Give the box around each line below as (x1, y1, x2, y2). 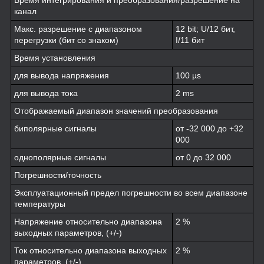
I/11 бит (176, 35, 204, 45)
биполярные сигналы (14, 124, 97, 134)
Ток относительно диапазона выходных (14, 246, 167, 256)
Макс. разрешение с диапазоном (14, 24, 142, 34)
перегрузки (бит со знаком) (14, 35, 118, 45)
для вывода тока (14, 88, 78, 98)
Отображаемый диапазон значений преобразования (14, 106, 218, 116)
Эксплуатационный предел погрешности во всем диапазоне (14, 188, 247, 198)
